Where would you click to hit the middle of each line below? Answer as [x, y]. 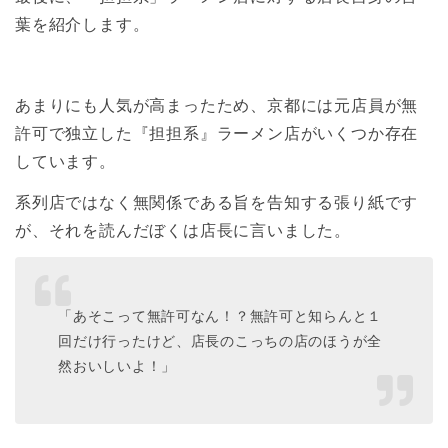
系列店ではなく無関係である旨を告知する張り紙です [217, 202]
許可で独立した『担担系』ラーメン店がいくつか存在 [217, 133]
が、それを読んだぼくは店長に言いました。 [185, 230]
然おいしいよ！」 [117, 365]
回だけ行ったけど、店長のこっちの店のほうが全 [220, 340]
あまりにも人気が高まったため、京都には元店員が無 [217, 105]
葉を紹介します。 [82, 23]
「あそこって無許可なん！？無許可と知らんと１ [220, 315]
